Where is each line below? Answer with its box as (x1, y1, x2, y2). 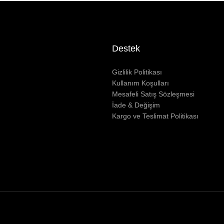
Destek (112, 43, 140, 54)
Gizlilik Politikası (112, 68, 162, 76)
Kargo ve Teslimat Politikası (112, 112, 198, 120)
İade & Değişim (112, 101, 160, 109)
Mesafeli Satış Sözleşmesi (112, 90, 194, 98)
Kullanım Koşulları (112, 79, 169, 87)
